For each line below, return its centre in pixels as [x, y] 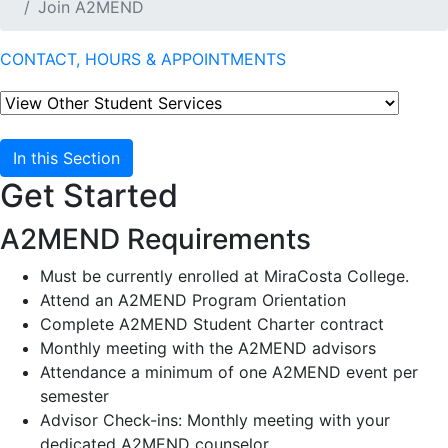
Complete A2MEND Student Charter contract [212, 324]
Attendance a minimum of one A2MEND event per [229, 372]
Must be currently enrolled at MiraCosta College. [224, 276]
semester [74, 396]
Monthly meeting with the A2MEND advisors [208, 348]
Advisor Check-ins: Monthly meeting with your [215, 420]
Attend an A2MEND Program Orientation [193, 300]
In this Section [66, 158]
